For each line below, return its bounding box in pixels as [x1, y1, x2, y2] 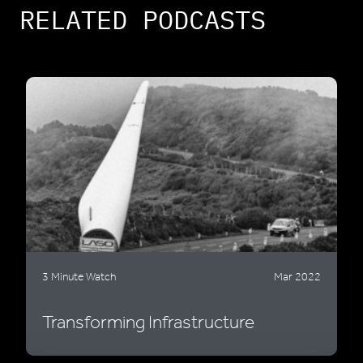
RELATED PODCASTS [19, 2, 266, 37]
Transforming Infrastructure [42, 311, 254, 334]
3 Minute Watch [42, 270, 116, 284]
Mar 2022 [274, 270, 321, 284]
